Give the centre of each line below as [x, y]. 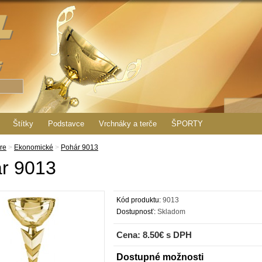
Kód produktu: [139, 200]
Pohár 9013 [80, 147]
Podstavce [66, 124]
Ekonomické [34, 147]
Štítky [23, 124]
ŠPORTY [187, 124]
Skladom [170, 212]
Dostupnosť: [136, 212]
